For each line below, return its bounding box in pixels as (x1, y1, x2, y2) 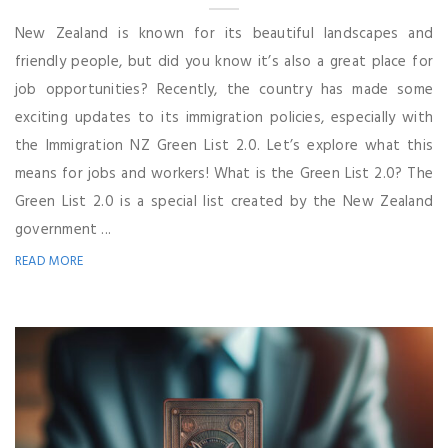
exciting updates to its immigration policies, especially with (15, 105, 433, 130)
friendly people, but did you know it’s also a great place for (15, 49, 433, 74)
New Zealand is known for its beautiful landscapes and (15, 21, 433, 46)
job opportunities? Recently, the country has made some (15, 77, 433, 102)
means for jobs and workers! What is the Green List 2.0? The (15, 161, 433, 186)
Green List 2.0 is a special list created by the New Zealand (15, 189, 433, 214)
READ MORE (15, 250, 84, 272)
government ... (15, 217, 112, 242)
